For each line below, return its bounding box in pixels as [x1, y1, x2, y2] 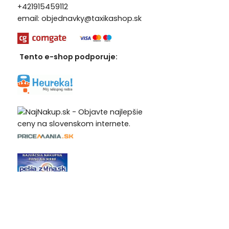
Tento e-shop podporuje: [19, 52, 118, 62]
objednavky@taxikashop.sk [41, 13, 142, 24]
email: [17, 13, 41, 24]
